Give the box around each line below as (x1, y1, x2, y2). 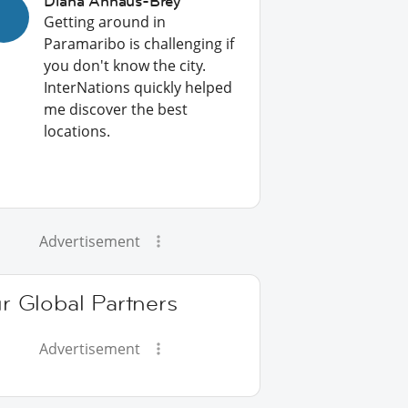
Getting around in (44, 12, 167, 32)
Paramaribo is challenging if (44, 34, 235, 54)
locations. (44, 121, 111, 141)
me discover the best (44, 99, 189, 119)
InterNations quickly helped (44, 77, 233, 97)
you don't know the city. (44, 56, 207, 76)
